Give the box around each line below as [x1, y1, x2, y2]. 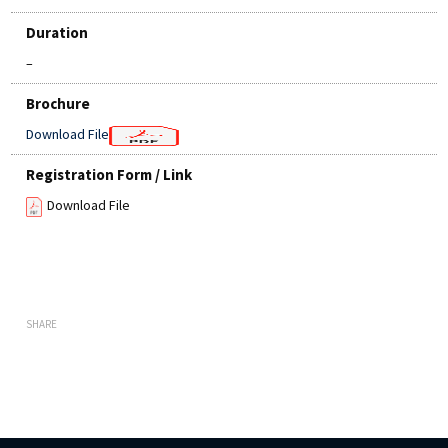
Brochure [26, 94, 91, 114]
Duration [26, 23, 89, 43]
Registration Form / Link [26, 165, 193, 185]
